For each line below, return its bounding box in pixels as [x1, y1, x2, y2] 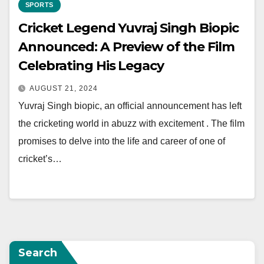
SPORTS [25, 1, 54, 8]
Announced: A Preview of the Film [18, 39, 235, 55]
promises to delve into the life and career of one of [18, 136, 225, 146]
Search [18, 246, 57, 259]
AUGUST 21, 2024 [29, 84, 98, 93]
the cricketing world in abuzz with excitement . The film [18, 118, 245, 128]
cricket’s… [18, 154, 62, 164]
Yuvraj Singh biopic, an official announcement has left [18, 101, 242, 111]
